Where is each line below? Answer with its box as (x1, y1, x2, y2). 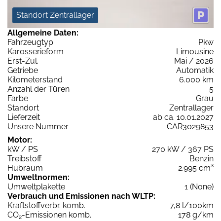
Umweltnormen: (7, 173, 70, 183)
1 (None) (184, 182, 214, 192)
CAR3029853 (167, 122, 214, 132)
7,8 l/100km (170, 201, 214, 211)
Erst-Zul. (7, 56, 38, 66)
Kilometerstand (7, 75, 63, 85)
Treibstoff (7, 154, 41, 164)
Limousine (176, 47, 214, 57)
